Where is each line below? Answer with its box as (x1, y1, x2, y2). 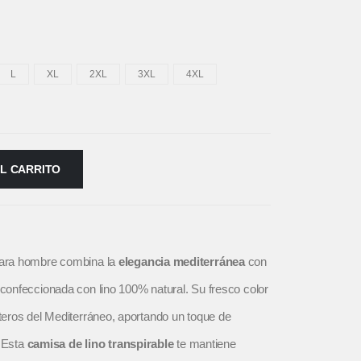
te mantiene (173, 337, 236, 351)
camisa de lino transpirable (27, 337, 174, 351)
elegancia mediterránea (118, 255, 245, 269)
